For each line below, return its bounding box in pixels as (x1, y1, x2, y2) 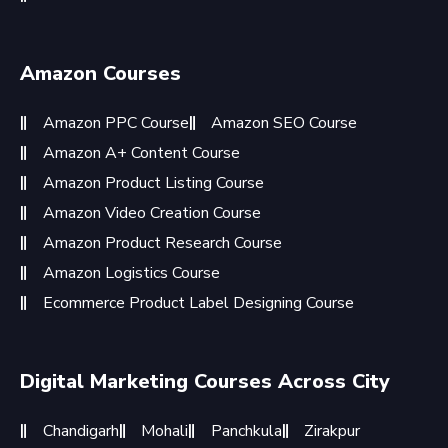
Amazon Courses (20, 60, 181, 87)
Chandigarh (42, 420, 119, 442)
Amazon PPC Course (42, 112, 189, 134)
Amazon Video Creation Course (42, 202, 261, 224)
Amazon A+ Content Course (42, 142, 240, 164)
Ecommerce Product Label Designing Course (42, 292, 354, 314)
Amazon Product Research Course (42, 232, 282, 254)
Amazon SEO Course (211, 112, 357, 134)
